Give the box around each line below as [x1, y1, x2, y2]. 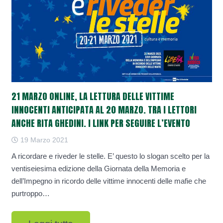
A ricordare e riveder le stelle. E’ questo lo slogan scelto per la [11, 152, 210, 161]
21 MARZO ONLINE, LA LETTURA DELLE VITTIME [11, 90, 174, 104]
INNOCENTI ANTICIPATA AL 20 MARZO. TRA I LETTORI [11, 103, 197, 117]
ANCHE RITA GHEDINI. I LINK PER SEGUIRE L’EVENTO [11, 116, 190, 130]
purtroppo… [11, 189, 50, 198]
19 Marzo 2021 [18, 136, 68, 144]
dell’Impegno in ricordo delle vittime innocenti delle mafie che [11, 177, 206, 186]
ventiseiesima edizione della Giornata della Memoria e [11, 164, 186, 173]
